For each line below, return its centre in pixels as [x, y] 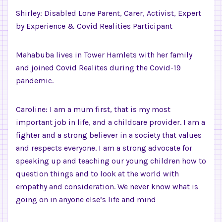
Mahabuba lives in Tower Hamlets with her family [104, 55]
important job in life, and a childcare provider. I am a [111, 122]
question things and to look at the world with [97, 174]
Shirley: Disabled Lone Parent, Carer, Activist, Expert [109, 13]
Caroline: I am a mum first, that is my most [93, 109]
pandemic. [35, 81]
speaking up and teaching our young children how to [111, 161]
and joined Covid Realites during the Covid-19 [98, 68]
